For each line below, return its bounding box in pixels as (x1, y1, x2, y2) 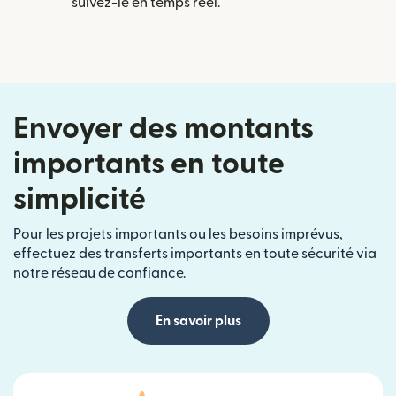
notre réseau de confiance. (13, 265, 186, 280)
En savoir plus (155, 313, 241, 328)
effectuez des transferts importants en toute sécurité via (13, 246, 377, 261)
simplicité (13, 184, 146, 214)
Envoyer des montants (13, 113, 314, 143)
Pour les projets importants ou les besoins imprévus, (13, 226, 343, 241)
